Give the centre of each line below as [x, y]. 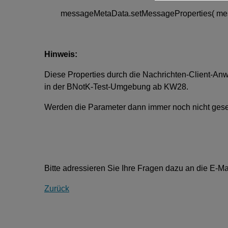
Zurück [57, 189]
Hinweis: [61, 54]
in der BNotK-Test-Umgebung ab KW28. [116, 87]
